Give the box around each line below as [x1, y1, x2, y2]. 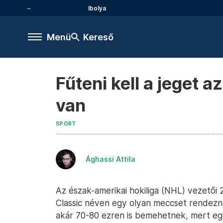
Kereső [83, 31, 113, 42]
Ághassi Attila [86, 155, 135, 163]
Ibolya [88, 4, 106, 12]
